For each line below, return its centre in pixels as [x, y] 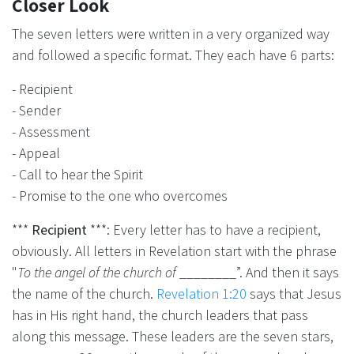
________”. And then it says [258, 272]
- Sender [36, 110]
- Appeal [36, 153]
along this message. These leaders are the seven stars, [173, 336]
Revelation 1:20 [201, 293]
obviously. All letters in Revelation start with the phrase [174, 250]
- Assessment [51, 131]
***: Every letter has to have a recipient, [204, 229]
